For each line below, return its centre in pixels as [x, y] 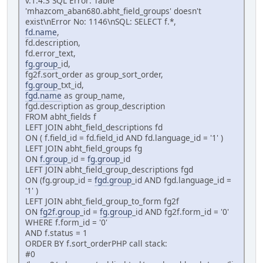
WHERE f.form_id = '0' [66, 222]
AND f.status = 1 [56, 233]
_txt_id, [71, 85]
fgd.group [113, 180]
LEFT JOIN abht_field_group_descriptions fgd [109, 170]
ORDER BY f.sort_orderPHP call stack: [96, 244]
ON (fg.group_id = [60, 180]
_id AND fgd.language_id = [181, 180]
